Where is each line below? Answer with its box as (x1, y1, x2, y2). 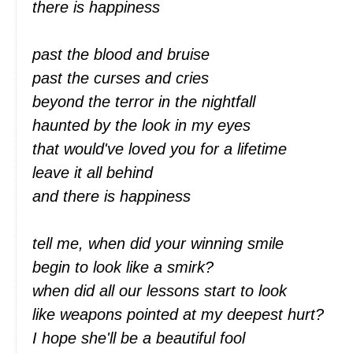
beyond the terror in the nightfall (32, 93, 260, 110)
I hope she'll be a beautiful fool (32, 329, 250, 347)
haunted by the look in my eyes (32, 117, 255, 134)
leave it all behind (32, 164, 158, 181)
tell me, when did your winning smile (32, 235, 288, 252)
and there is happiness (32, 188, 195, 205)
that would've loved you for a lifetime (32, 140, 292, 158)
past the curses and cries (32, 69, 214, 87)
